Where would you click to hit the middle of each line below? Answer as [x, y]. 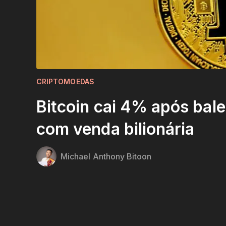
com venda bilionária [116, 129]
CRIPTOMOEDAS [65, 81]
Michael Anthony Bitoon [106, 156]
